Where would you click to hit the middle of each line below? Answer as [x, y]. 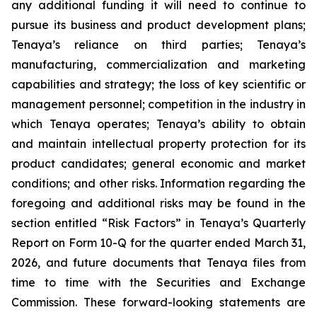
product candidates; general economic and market [158, 163]
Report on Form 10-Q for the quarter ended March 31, [158, 242]
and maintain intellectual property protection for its [158, 143]
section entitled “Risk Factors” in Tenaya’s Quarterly [158, 223]
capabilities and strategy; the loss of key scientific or [158, 84]
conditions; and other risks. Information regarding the [158, 183]
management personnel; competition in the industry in [158, 104]
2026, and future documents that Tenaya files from [158, 262]
